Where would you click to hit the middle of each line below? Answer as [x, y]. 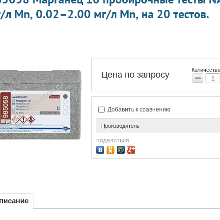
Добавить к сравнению [138, 109]
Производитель [120, 126]
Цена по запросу [135, 74]
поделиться [113, 140]
